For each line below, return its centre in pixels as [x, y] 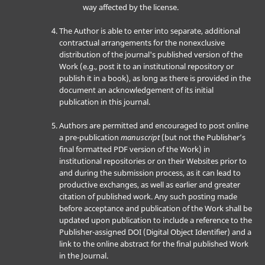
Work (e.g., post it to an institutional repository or [146, 67]
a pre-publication [90, 138]
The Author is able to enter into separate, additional [149, 31]
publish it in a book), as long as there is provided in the [155, 78]
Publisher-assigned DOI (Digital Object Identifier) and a [155, 232]
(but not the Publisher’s [202, 138]
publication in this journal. [104, 102]
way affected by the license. [130, 7]
